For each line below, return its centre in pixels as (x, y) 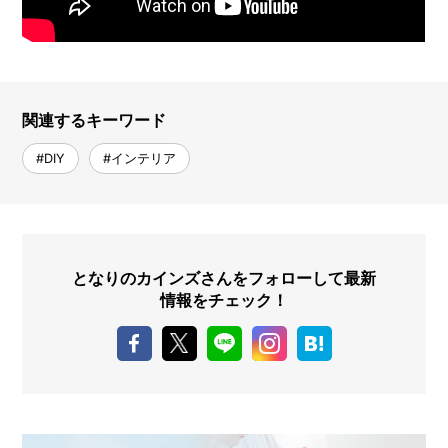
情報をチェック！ (224, 299)
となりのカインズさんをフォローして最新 (224, 277)
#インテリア (140, 158)
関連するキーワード (94, 119)
